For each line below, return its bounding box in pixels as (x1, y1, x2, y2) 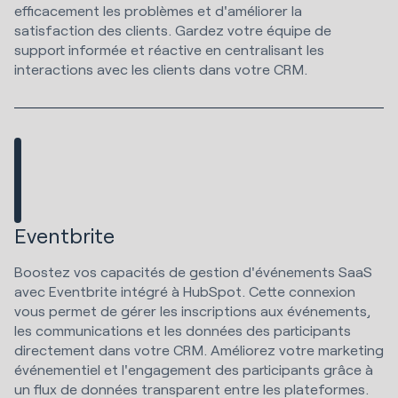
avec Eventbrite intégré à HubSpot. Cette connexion (14, 282, 355, 299)
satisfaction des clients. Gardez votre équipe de (14, 20, 331, 38)
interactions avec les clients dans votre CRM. (14, 60, 311, 77)
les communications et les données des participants (14, 321, 351, 338)
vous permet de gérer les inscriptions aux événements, (14, 301, 370, 319)
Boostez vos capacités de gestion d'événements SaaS (14, 262, 372, 280)
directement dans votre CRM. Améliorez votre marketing (14, 340, 384, 358)
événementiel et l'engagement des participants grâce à (14, 360, 373, 378)
